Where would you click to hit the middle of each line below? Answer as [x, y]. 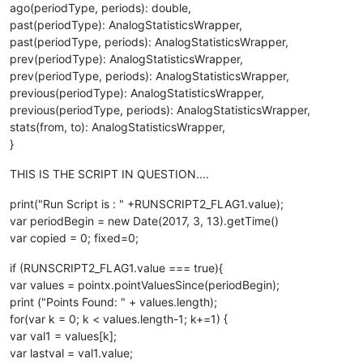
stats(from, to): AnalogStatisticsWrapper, [117, 127]
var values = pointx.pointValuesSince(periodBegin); [145, 285]
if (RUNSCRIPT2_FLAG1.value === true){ [116, 268]
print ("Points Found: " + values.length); [113, 302]
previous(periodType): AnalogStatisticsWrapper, [137, 93]
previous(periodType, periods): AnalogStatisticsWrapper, [160, 110]
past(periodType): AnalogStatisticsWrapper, [126, 25]
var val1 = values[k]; [63, 336]
